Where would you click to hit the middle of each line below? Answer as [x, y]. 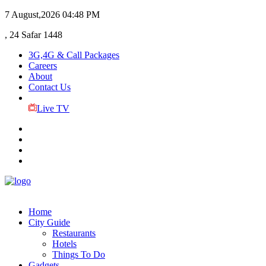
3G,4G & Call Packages [74, 55]
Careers [43, 66]
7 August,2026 [32, 15]
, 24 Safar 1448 [34, 35]
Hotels [64, 244]
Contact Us [50, 87]
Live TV [53, 108]
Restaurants [74, 233]
